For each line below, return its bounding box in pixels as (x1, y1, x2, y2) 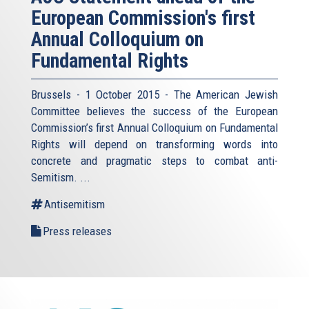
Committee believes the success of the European (31, 104, 278, 119)
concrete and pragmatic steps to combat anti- (31, 154, 278, 168)
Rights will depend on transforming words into (31, 137, 278, 152)
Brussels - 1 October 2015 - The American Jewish (31, 88, 278, 102)
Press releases (43, 224, 112, 239)
